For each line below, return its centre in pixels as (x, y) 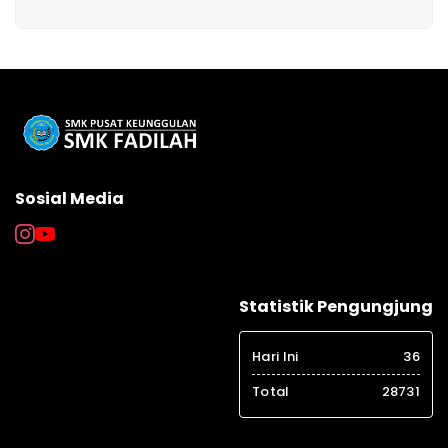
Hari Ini (275, 356)
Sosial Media (69, 198)
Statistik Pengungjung (336, 306)
